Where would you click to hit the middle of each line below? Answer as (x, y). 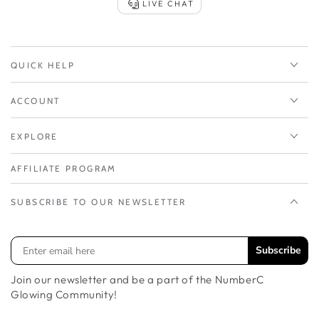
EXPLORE (35, 137)
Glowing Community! (64, 295)
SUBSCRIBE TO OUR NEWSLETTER (99, 202)
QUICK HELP (43, 66)
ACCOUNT (36, 101)
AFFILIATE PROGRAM (64, 169)
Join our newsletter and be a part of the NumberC (137, 280)
